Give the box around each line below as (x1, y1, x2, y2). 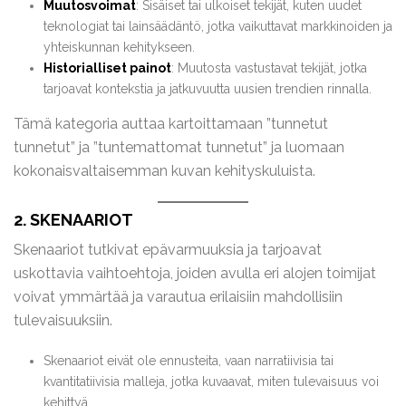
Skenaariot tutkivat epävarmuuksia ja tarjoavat (14, 241, 322, 258)
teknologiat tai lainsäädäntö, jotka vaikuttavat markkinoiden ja (43, 19, 392, 34)
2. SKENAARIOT (14, 210, 133, 229)
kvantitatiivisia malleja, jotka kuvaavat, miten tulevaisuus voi (43, 374, 379, 389)
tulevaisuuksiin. (14, 312, 112, 329)
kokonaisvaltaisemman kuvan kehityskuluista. (14, 162, 315, 179)
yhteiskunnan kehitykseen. (43, 40, 195, 54)
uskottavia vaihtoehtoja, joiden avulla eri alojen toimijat (14, 265, 376, 282)
